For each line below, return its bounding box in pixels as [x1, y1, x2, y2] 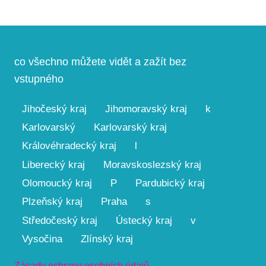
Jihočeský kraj [21, 103, 87, 115]
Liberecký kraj [21, 159, 85, 170]
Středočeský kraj [21, 214, 97, 226]
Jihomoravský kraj [104, 103, 187, 115]
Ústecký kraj [115, 214, 172, 226]
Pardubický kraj [135, 177, 205, 189]
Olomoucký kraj [21, 177, 92, 189]
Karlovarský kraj [93, 121, 167, 133]
